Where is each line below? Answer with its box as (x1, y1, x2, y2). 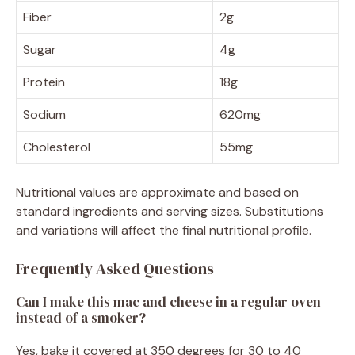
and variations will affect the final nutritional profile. (16, 222, 311, 239)
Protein (23, 74, 65, 91)
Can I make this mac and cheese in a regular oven (16, 292, 321, 312)
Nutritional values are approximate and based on (16, 184, 299, 201)
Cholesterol (23, 139, 90, 156)
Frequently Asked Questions (16, 258, 214, 281)
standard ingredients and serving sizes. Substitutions (16, 203, 323, 220)
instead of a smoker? (16, 308, 146, 328)
